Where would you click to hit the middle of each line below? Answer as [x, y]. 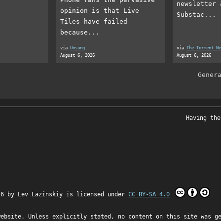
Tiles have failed [94, 21]
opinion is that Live [100, 10]
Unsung [78, 48]
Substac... [196, 14]
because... [80, 32]
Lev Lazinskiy [40, 195]
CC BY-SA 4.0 [149, 195]
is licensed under [95, 195]
